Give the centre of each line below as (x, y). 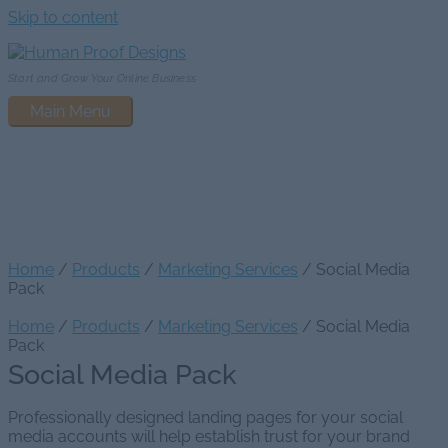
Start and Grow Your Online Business (102, 79)
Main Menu (70, 112)
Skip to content (63, 17)
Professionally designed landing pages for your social (205, 418)
